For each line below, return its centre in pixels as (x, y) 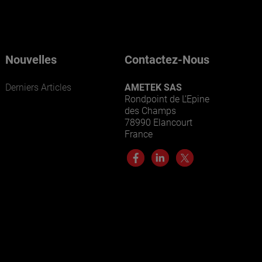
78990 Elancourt (158, 123)
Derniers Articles (39, 87)
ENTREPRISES (58, 144)
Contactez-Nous (167, 60)
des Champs (150, 111)
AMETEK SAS (153, 87)
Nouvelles (31, 60)
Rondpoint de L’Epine (167, 99)
